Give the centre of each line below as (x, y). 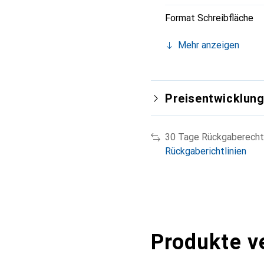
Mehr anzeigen (209, 45)
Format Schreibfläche (209, 18)
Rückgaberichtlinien (206, 151)
